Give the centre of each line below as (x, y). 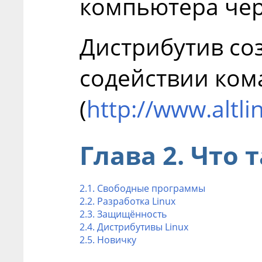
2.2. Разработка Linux (127, 201)
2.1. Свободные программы (142, 188)
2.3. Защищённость (123, 214)
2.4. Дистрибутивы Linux (134, 227)
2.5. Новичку (108, 239)
